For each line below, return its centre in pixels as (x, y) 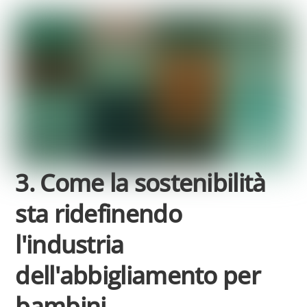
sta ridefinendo (98, 213)
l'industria (70, 244)
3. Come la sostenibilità (140, 182)
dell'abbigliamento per (138, 274)
